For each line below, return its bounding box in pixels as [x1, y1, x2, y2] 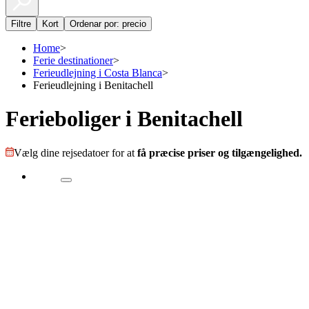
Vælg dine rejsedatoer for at [14, 146, 137, 159]
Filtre [11, 19, 31, 29]
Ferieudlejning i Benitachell [33, 79, 153, 91]
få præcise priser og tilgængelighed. [137, 146, 302, 159]
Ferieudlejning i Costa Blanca [33, 67, 162, 79]
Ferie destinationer [33, 54, 113, 66]
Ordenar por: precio [70, 19, 146, 29]
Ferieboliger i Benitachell [6, 106, 243, 132]
